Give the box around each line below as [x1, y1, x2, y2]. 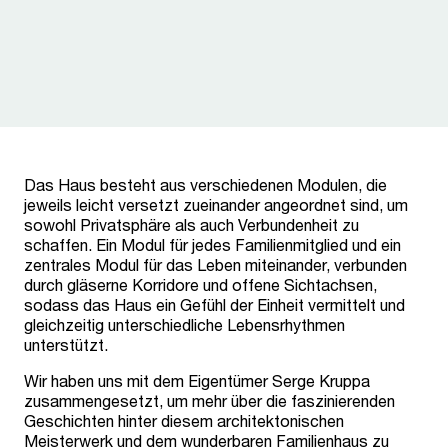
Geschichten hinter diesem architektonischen [24, 411, 344, 430]
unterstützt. [24, 335, 108, 354]
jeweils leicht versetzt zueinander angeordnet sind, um [24, 195, 408, 214]
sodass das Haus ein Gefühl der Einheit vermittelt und [24, 295, 405, 314]
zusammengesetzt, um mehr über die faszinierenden [24, 391, 395, 410]
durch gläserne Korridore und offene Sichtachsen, [24, 275, 377, 294]
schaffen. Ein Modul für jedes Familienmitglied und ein [24, 235, 401, 254]
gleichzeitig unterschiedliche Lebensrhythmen [24, 315, 345, 334]
